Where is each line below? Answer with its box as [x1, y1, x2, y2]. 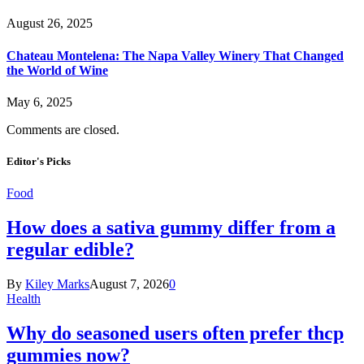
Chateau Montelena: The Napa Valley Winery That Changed [6, 48, 344, 63]
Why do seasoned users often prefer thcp [6, 323, 344, 344]
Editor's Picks [6, 155, 71, 168]
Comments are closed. [6, 123, 119, 137]
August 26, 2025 [6, 16, 93, 31]
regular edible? [6, 239, 134, 261]
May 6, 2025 [6, 95, 72, 110]
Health [6, 292, 41, 306]
